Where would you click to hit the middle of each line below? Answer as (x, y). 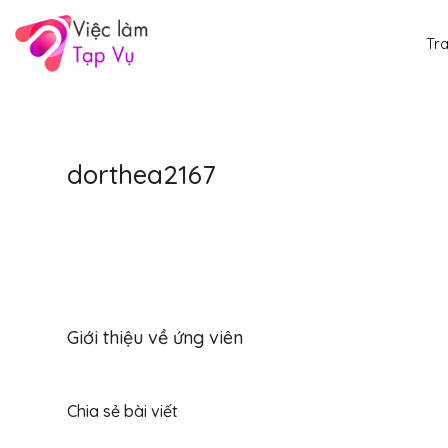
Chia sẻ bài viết (122, 410)
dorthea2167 (141, 174)
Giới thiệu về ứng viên (155, 337)
